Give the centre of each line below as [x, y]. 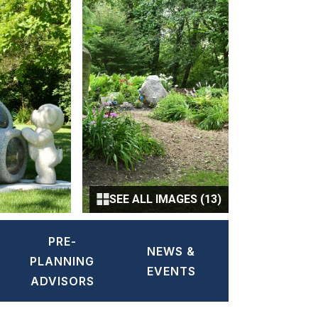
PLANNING [62, 262]
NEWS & [171, 252]
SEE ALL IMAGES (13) [165, 199]
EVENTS [171, 272]
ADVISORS [62, 281]
